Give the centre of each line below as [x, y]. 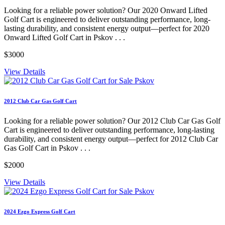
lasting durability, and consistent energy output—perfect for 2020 [107, 29]
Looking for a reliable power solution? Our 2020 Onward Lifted [106, 11]
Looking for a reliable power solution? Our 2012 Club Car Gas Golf [112, 121]
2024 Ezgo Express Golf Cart [40, 212]
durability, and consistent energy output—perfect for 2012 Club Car [111, 139]
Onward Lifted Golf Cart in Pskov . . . [65, 38]
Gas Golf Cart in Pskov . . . [47, 148]
